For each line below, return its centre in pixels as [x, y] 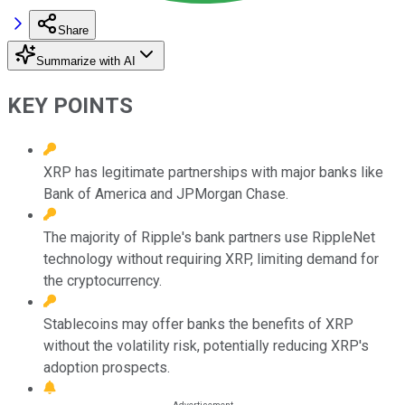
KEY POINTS [70, 105]
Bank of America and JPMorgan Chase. [166, 193]
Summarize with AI [86, 61]
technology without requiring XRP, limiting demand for [211, 259]
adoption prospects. [107, 367]
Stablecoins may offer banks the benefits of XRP [198, 324]
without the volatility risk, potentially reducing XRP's [206, 345]
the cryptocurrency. [103, 280]
